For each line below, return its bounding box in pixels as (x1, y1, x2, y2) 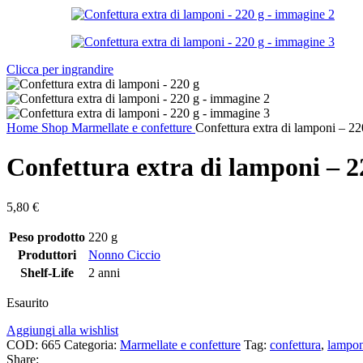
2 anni (88, 265, 120, 280)
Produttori (18, 247, 76, 262)
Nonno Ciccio (88, 247, 160, 262)
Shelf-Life (20, 265, 74, 280)
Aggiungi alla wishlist (6, 322, 118, 337)
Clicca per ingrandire (6, 62, 113, 76)
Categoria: (64, 337, 117, 352)
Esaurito (6, 295, 49, 310)
